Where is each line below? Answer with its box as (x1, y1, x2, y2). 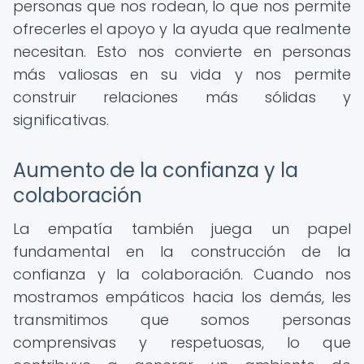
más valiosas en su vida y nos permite (13, 64, 351, 84)
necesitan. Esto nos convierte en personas (13, 41, 351, 62)
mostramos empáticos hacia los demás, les (13, 287, 351, 307)
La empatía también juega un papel (13, 219, 351, 239)
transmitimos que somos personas (13, 310, 351, 330)
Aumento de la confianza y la (13, 157, 298, 184)
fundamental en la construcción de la (13, 241, 351, 262)
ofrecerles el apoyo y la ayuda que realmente (13, 19, 351, 39)
